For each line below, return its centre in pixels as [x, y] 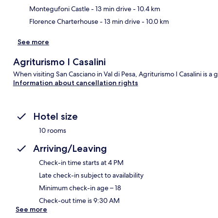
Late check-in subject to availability [91, 175]
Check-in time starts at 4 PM [81, 162]
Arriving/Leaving [70, 148]
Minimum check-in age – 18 [80, 188]
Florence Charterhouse [64, 21]
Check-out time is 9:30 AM [79, 200]
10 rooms [53, 130]
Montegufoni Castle [59, 9]
